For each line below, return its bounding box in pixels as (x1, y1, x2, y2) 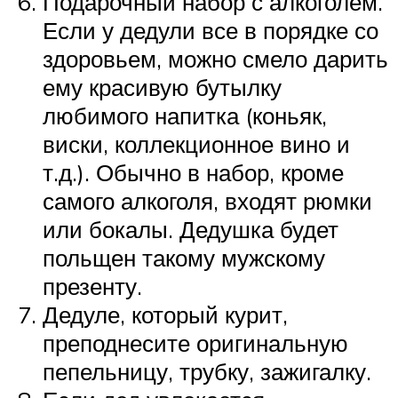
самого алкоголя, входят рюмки (43, 187, 372, 216)
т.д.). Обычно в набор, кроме (43, 158, 344, 187)
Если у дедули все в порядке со (43, 16, 378, 45)
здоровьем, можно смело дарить (43, 44, 388, 74)
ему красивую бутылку (43, 73, 282, 102)
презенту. (43, 272, 142, 301)
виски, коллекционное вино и (43, 130, 350, 159)
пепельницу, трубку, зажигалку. (43, 357, 371, 386)
